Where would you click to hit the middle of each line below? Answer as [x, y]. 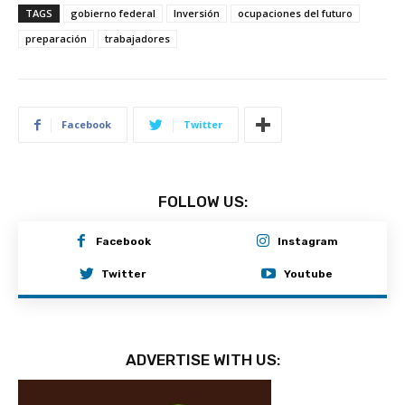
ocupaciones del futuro [295, 13]
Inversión [197, 13]
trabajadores [137, 38]
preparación [56, 38]
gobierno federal [113, 13]
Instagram [308, 242]
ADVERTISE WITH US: [202, 360]
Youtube [308, 273]
